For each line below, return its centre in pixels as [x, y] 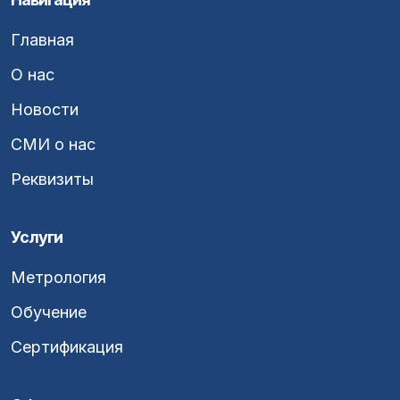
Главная [42, 40]
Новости [45, 110]
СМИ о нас [53, 145]
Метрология [58, 278]
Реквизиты [52, 179]
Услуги [37, 237]
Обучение [49, 312]
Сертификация [67, 347]
